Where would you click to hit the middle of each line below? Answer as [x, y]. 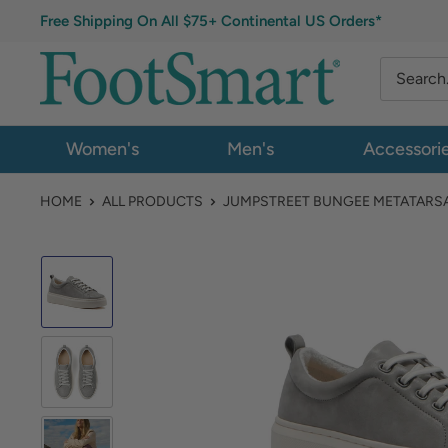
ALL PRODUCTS [152, 201]
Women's [102, 149]
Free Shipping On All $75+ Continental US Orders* [211, 21]
